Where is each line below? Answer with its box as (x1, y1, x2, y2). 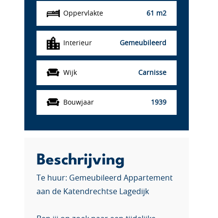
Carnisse (138, 69, 166, 76)
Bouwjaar (63, 99, 94, 106)
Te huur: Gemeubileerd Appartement (36, 174, 173, 182)
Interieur (63, 39, 92, 47)
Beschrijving (36, 153, 125, 168)
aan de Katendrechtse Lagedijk (36, 188, 149, 196)
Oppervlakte (63, 10, 103, 17)
